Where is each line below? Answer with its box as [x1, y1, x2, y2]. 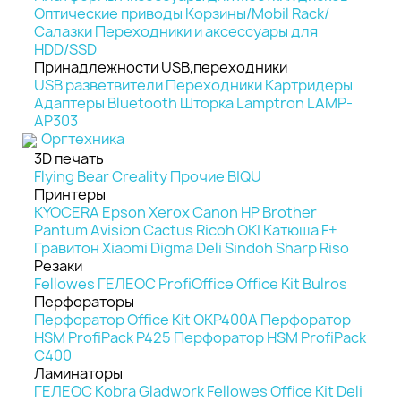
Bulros [303, 273, 347, 294]
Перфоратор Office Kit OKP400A [34, 309, 258, 329]
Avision [90, 219, 141, 240]
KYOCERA [34, 201, 99, 222]
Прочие [170, 166, 225, 186]
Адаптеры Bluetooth [34, 93, 177, 113]
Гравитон [34, 237, 99, 258]
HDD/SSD [34, 39, 97, 59]
